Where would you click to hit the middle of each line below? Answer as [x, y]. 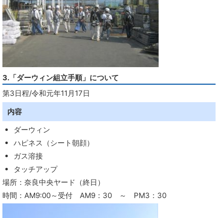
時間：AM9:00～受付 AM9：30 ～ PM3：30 [84, 195]
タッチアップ [35, 169]
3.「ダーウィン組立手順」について [61, 78]
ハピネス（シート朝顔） [54, 143]
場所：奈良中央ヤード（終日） [54, 182]
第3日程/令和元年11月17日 [46, 93]
